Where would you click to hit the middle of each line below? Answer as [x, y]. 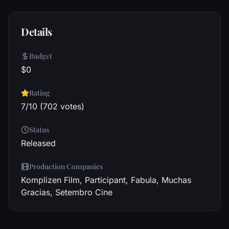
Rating [40, 93]
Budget [41, 56]
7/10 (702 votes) [53, 106]
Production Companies [66, 166]
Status [39, 130]
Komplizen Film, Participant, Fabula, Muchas [106, 180]
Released [38, 143]
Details [37, 31]
